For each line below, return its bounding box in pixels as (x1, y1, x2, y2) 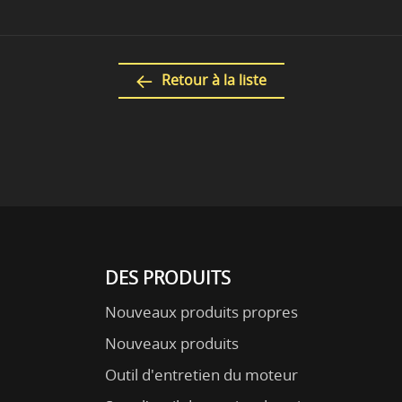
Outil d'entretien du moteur (105, 363, 299, 385)
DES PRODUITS (105, 265, 232, 290)
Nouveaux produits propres (105, 301, 299, 322)
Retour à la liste (161, 70, 267, 91)
